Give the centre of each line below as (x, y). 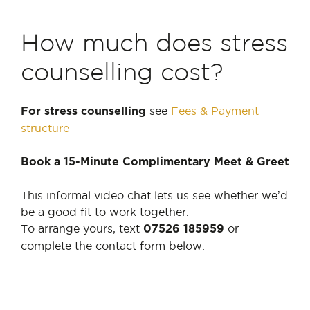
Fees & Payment (215, 111)
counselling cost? (122, 74)
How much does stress (154, 45)
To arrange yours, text (82, 228)
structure (45, 128)
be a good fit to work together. (105, 212)
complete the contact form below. (113, 246)
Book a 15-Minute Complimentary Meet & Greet (155, 162)
